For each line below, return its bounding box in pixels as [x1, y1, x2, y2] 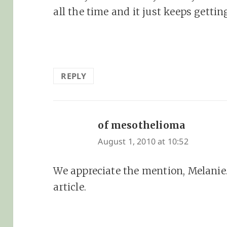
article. [53, 180, 86, 193]
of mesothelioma [98, 119, 186, 131]
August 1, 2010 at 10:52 [98, 135, 188, 147]
